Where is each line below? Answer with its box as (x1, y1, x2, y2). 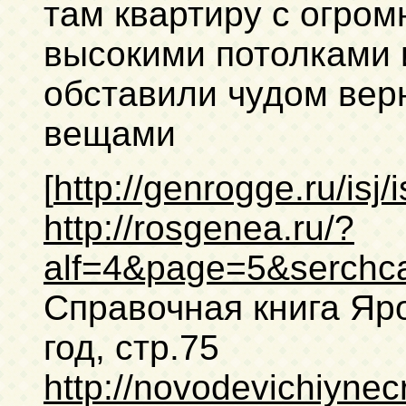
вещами (43, 113, 176, 153)
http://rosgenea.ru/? (43, 208, 354, 247)
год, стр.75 (43, 327, 219, 367)
